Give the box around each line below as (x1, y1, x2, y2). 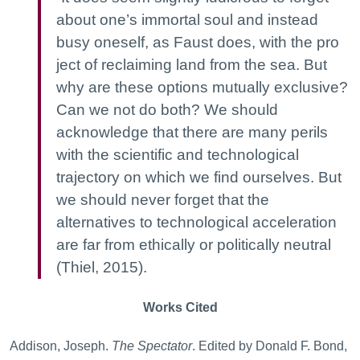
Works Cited (142, 301, 218, 314)
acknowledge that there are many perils (56, 124, 329, 141)
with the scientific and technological (56, 146, 300, 163)
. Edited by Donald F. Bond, (192, 339, 347, 353)
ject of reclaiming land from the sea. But (56, 56, 328, 73)
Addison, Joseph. (10, 339, 112, 353)
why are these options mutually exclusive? (56, 79, 349, 96)
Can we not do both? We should (56, 101, 279, 118)
